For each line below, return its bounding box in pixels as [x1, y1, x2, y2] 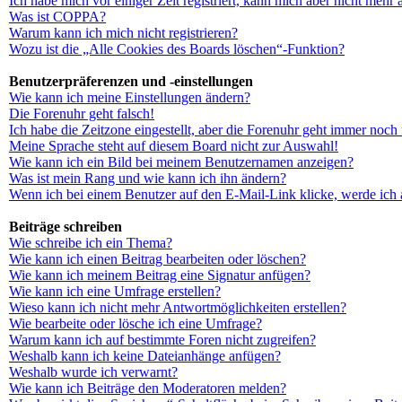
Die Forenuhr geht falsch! [9, 106, 154, 121]
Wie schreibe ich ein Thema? [9, 235, 172, 250]
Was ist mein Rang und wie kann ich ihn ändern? [9, 170, 286, 186]
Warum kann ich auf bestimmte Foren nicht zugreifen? [9, 332, 316, 347]
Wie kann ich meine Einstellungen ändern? [9, 90, 250, 105]
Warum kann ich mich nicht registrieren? [9, 25, 238, 40]
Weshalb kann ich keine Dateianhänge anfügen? [9, 348, 281, 363]
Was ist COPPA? [9, 9, 106, 24]
